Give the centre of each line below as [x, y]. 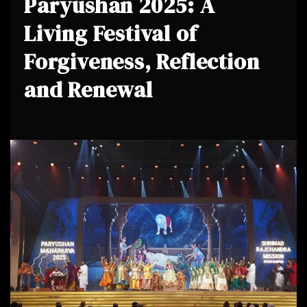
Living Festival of [111, 34]
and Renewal [88, 90]
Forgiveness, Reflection [142, 62]
